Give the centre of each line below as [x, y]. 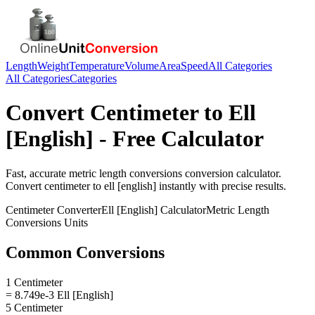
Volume [142, 66]
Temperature [97, 66]
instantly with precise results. [221, 186]
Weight [53, 66]
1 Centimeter [34, 282]
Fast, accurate [37, 173]
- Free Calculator [179, 139]
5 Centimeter [34, 307]
